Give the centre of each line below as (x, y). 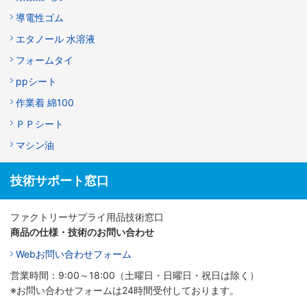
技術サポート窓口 (60, 181)
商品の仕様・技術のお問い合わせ (82, 232)
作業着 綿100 (45, 103)
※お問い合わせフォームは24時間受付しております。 (125, 291)
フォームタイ (45, 60)
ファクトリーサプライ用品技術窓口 (87, 217)
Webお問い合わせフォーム (74, 254)
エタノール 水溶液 (56, 39)
